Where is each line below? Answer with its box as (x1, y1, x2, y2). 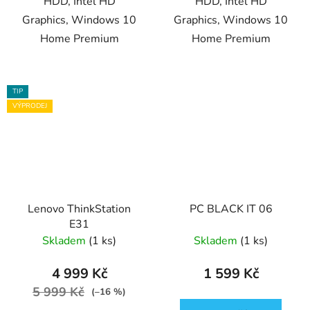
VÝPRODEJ (12, 101, 47, 111)
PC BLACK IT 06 (189, 201, 273, 217)
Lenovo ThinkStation (28, 201, 131, 217)
